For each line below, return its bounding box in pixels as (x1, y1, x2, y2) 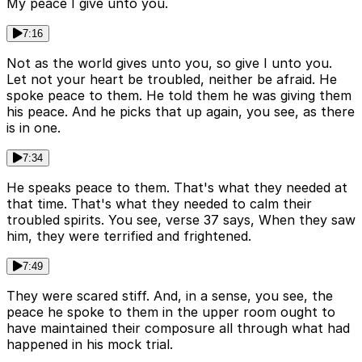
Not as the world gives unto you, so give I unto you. (6, 55, 332, 72)
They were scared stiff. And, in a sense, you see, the (6, 288, 333, 305)
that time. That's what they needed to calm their (6, 196, 312, 213)
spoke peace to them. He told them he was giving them (6, 87, 351, 104)
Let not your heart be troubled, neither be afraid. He (6, 71, 337, 88)
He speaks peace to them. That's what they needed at (6, 179, 347, 196)
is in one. (6, 120, 61, 137)
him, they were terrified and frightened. (6, 228, 251, 245)
